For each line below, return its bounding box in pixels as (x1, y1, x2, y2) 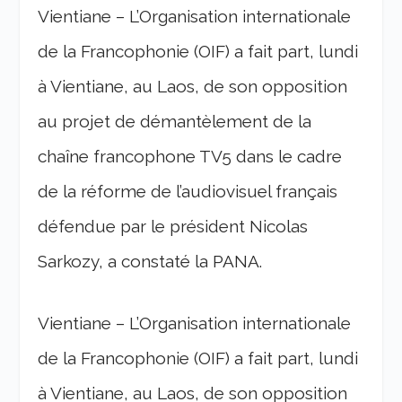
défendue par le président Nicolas (38, 216, 309, 236)
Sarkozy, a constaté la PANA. (38, 251, 263, 271)
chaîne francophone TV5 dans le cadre (38, 146, 343, 166)
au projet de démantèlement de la (38, 111, 312, 131)
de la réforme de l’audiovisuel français (38, 181, 338, 201)
